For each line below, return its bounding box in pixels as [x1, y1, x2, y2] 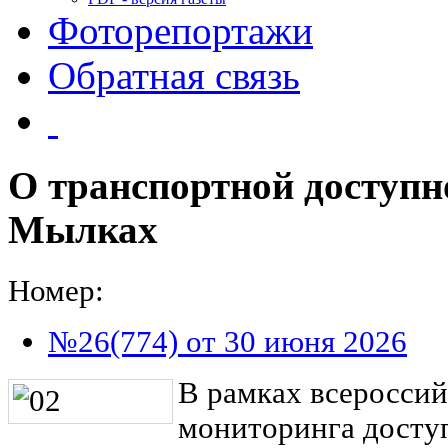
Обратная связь [48, 54, 300, 97]
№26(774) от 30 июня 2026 [48, 324, 407, 359]
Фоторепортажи [48, 9, 313, 52]
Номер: [8, 273, 104, 308]
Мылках [8, 209, 158, 252]
